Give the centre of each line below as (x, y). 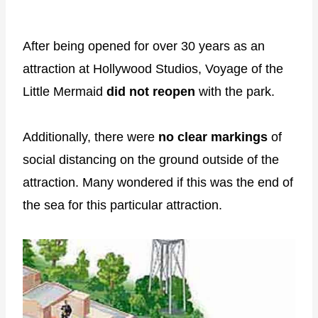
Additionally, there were (91, 137)
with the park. (235, 92)
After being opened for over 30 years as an (144, 46)
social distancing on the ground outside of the (151, 160)
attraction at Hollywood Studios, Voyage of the (153, 69)
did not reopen (151, 92)
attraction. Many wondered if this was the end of (158, 183)
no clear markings (213, 137)
